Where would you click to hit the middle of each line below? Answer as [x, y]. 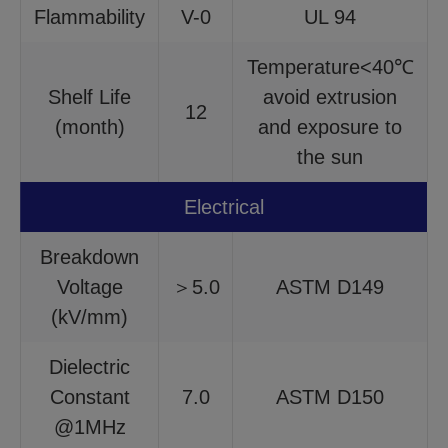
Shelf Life [89, 97]
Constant [89, 397]
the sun [330, 157]
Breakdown [89, 257]
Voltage [89, 287]
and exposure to [330, 127]
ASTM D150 [330, 397]
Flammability [89, 17]
